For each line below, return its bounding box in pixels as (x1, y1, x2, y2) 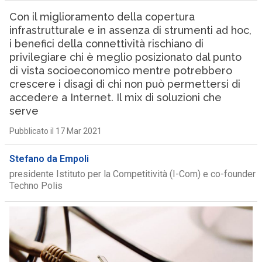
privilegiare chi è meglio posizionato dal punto (9, 51, 242, 63)
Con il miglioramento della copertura (9, 11, 195, 23)
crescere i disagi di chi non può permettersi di (9, 78, 240, 90)
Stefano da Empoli (9, 153, 89, 164)
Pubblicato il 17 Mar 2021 (9, 126, 102, 136)
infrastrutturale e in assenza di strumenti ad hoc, (9, 24, 251, 36)
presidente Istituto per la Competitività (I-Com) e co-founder (9, 168, 256, 180)
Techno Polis (9, 180, 63, 191)
